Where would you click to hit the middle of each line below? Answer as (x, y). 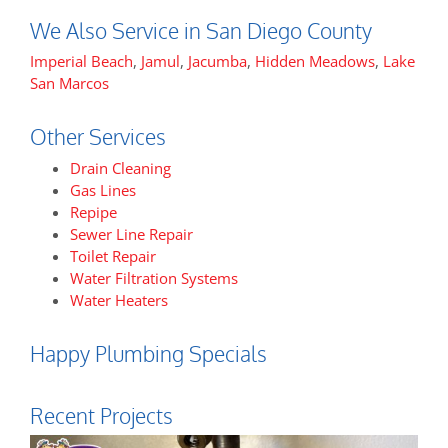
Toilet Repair (113, 255)
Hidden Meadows (315, 61)
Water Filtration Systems (154, 277)
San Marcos (69, 83)
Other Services (98, 137)
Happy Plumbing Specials (148, 353)
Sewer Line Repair (131, 233)
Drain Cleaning (120, 167)
